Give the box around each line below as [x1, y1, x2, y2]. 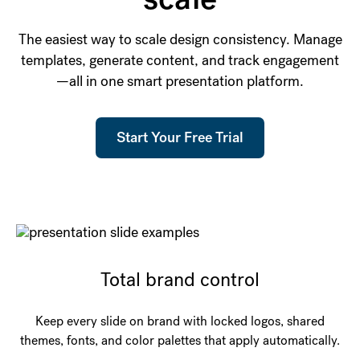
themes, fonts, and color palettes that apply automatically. [20, 332, 340, 350]
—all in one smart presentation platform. [56, 72, 304, 91]
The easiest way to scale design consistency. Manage [18, 30, 342, 49]
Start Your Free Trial [117, 128, 243, 148]
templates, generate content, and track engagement [21, 51, 339, 70]
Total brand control [100, 267, 260, 292]
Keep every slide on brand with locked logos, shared [35, 313, 325, 330]
